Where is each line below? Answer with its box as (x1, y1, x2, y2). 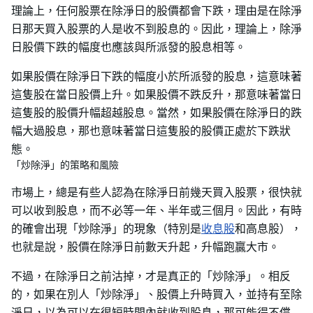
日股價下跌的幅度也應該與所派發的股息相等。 (11, 40, 246, 54)
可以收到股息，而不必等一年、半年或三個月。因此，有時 (11, 203, 302, 217)
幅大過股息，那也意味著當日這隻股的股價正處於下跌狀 (11, 124, 291, 138)
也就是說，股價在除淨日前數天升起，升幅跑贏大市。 (11, 240, 279, 254)
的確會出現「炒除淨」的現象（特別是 (11, 221, 201, 235)
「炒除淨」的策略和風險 (11, 159, 119, 171)
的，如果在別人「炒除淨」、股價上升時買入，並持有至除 (11, 287, 302, 301)
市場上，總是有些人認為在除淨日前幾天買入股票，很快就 (11, 185, 302, 199)
